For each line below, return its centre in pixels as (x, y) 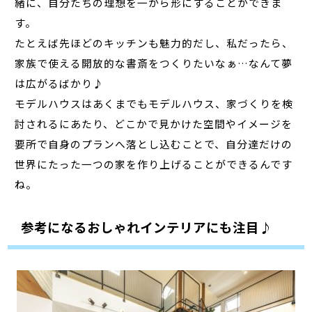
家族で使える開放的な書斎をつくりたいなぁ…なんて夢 (154, 63)
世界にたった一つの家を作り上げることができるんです (154, 164)
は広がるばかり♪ (60, 83)
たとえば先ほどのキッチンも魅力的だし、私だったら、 (154, 42)
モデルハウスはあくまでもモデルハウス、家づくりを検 (154, 103)
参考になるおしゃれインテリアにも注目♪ (146, 227)
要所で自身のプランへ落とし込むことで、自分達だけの (154, 143)
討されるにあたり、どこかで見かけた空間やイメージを (154, 123)
